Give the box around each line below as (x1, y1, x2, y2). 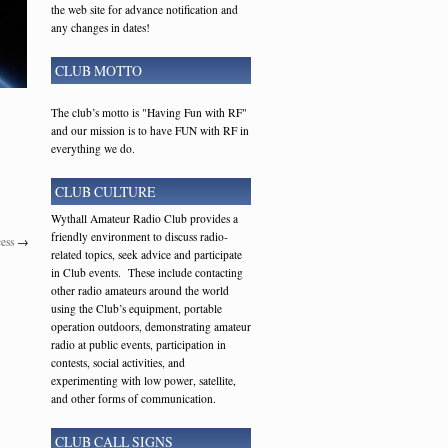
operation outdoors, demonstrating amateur (51, 319, 251, 334)
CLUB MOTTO (55, 61, 142, 80)
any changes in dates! (51, 20, 150, 35)
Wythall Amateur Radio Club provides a (51, 211, 238, 226)
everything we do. (51, 141, 135, 156)
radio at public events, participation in (51, 337, 226, 352)
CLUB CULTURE (55, 182, 155, 201)
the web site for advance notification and (51, 2, 238, 17)
